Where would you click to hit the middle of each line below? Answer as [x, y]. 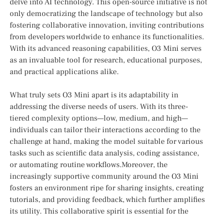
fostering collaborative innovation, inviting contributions [107, 25]
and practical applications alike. [64, 72]
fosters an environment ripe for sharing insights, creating [107, 188]
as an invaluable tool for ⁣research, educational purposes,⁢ [106, 60]
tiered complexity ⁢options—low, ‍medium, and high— [99, 118]
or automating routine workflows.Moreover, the [89, 165]
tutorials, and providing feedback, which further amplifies [107, 200]
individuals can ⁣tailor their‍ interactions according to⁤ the [105, 130]
